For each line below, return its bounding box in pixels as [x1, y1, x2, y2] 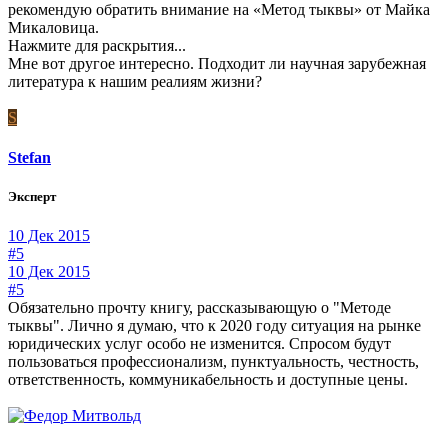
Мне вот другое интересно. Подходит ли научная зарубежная [8, 55, 426, 73]
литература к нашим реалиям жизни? [8, 73, 262, 91]
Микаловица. [8, 19, 99, 37]
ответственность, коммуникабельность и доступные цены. [8, 370, 408, 388]
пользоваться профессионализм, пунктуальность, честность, [8, 352, 419, 370]
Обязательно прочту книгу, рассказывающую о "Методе [8, 298, 391, 316]
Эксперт [8, 188, 56, 204]
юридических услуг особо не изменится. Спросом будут [8, 334, 391, 352]
